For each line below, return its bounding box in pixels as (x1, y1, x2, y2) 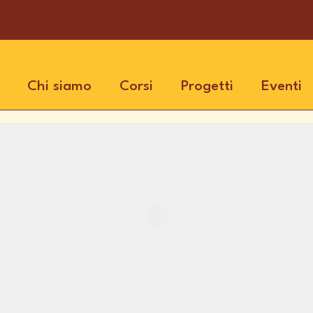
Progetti (181, 80, 233, 94)
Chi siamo (27, 80, 92, 94)
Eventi (261, 80, 302, 94)
